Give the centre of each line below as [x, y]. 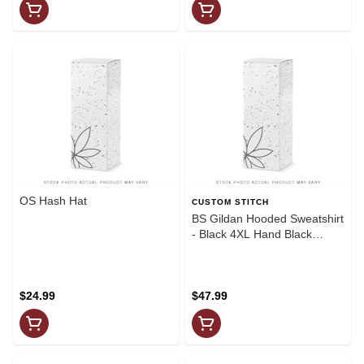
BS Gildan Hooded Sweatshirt [268, 218]
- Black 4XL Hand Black [252, 234]
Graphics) [217, 264]
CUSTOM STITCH [230, 201]
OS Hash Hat [53, 200]
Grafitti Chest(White [242, 249]
